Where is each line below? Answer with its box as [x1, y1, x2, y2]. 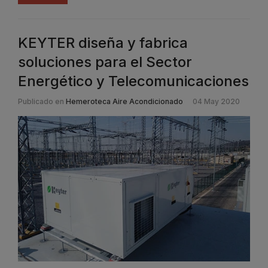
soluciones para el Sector [18, 53, 192, 71]
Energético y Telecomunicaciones [18, 72, 249, 90]
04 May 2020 [193, 97, 240, 106]
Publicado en [18, 97, 64, 106]
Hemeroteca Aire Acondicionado [66, 97, 183, 106]
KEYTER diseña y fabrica [18, 34, 188, 52]
